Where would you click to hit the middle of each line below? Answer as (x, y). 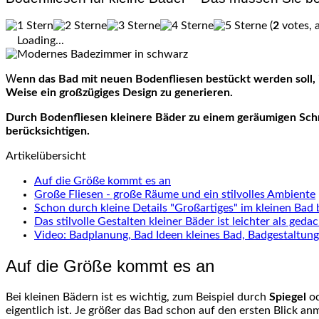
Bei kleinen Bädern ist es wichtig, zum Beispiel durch (137, 297)
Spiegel (288, 297)
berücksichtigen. (48, 131)
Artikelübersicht (46, 156)
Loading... (41, 41)
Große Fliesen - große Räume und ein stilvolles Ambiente (175, 195)
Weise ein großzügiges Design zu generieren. (119, 93)
